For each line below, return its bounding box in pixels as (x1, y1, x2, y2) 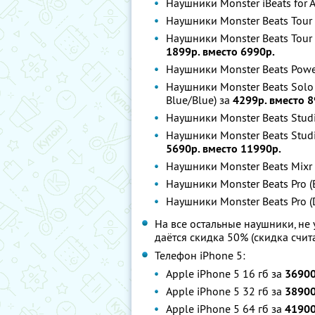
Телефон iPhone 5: (155, 248, 245, 262)
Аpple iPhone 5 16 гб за (166, 266, 285, 281)
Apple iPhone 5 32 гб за (166, 284, 285, 298)
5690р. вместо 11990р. (166, 141, 281, 156)
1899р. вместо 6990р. (166, 44, 275, 59)
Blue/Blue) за (166, 93, 233, 107)
